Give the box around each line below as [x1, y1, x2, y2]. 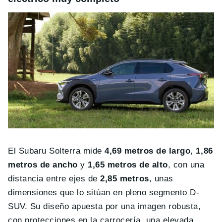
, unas [149, 174, 173, 184]
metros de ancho [8, 160, 78, 170]
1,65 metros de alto [88, 160, 168, 170]
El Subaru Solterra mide [8, 146, 105, 156]
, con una [167, 160, 205, 170]
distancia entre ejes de [8, 174, 101, 184]
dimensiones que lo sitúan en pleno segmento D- [8, 188, 200, 198]
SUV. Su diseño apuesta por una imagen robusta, [8, 202, 201, 212]
